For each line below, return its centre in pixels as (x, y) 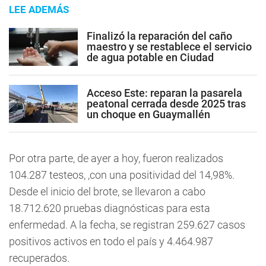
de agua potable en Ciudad (150, 57)
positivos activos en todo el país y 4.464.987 (111, 242)
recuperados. (39, 258)
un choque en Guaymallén (148, 114)
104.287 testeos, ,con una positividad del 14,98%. (122, 175)
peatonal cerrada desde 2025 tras (166, 103)
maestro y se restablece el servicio (169, 46)
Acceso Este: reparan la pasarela (164, 93)
